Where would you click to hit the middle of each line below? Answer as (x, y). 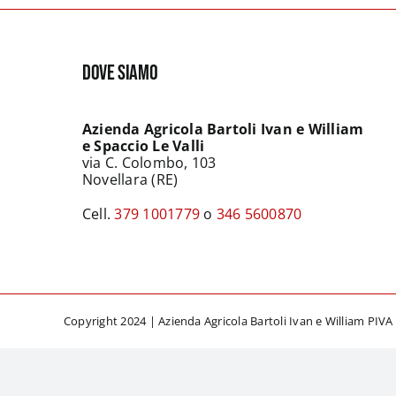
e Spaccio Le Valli (143, 146)
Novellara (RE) (130, 180)
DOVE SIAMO (120, 73)
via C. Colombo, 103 (149, 163)
